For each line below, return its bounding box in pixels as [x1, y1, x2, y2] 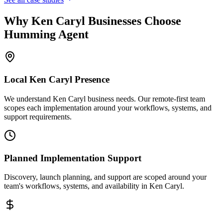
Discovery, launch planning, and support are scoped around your [4, 173, 207, 182]
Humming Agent [4, 27, 89, 41]
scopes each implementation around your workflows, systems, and [4, 103, 212, 112]
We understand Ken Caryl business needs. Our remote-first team [4, 94, 205, 103]
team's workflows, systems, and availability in [4, 182, 149, 191]
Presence [72, 74, 110, 85]
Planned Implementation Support [4, 152, 141, 163]
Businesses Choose [85, 14, 181, 27]
